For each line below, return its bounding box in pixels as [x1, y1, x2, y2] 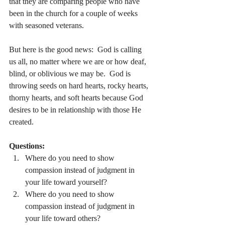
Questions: [9, 142, 45, 151]
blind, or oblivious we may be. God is [9, 69, 133, 78]
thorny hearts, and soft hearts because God [9, 93, 145, 102]
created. [9, 118, 34, 127]
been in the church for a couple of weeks [9, 9, 140, 18]
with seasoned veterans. [9, 21, 84, 30]
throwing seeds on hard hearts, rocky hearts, [9, 81, 150, 90]
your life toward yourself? [25, 178, 107, 187]
